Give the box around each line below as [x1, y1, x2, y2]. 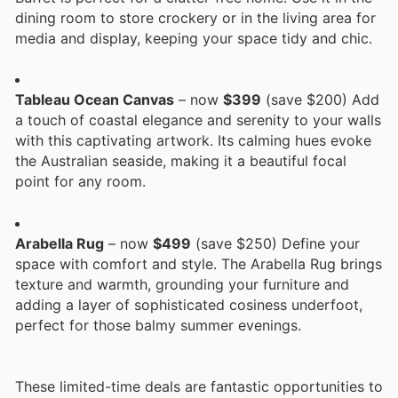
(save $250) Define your [191, 234, 360, 252]
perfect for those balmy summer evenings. [15, 315, 301, 334]
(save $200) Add [261, 91, 379, 109]
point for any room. [15, 172, 146, 191]
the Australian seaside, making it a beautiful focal [15, 152, 346, 171]
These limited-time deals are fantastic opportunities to [15, 378, 383, 396]
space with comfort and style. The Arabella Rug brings [15, 254, 382, 273]
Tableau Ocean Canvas [15, 91, 174, 109]
